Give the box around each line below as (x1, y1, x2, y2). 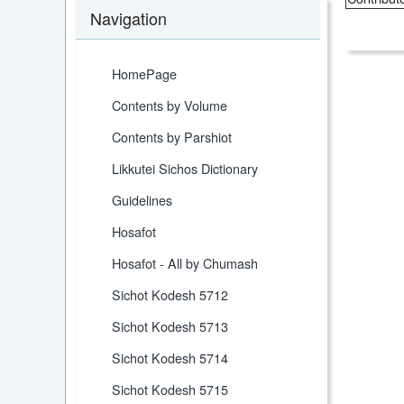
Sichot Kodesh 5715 (112, 380, 228, 399)
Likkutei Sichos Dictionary (112, 159, 258, 179)
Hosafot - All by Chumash (112, 253, 258, 273)
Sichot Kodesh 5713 (112, 317, 228, 336)
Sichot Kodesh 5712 (112, 285, 228, 305)
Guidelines (112, 190, 172, 210)
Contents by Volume (112, 96, 227, 115)
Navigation (90, 6, 167, 31)
